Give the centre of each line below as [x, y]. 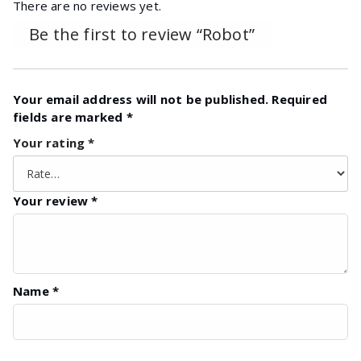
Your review [52, 200]
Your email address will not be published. [141, 99]
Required [300, 99]
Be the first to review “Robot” [142, 35]
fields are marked [70, 116]
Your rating [51, 142]
